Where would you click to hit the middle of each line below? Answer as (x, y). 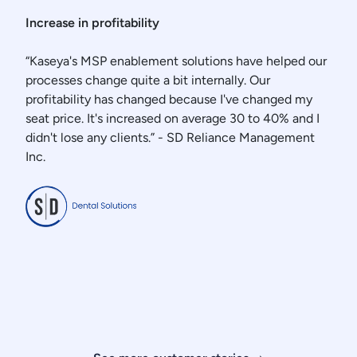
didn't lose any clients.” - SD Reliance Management (170, 138)
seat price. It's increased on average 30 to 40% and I (173, 119)
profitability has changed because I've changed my (169, 100)
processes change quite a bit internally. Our (148, 80)
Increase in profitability (94, 23)
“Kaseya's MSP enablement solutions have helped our (176, 61)
